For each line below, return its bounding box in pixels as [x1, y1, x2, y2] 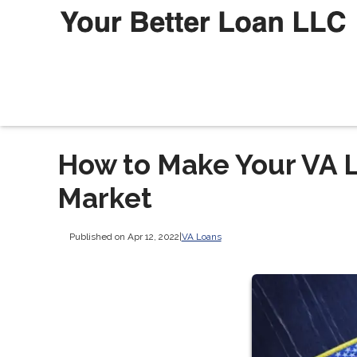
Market [57, 182, 152, 215]
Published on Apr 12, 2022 [69, 231, 179, 243]
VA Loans [181, 231, 222, 243]
